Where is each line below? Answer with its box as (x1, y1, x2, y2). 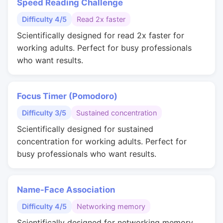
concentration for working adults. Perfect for (17, 136, 187, 146)
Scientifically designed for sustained (17, 124, 153, 134)
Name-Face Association (17, 185, 115, 195)
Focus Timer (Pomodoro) (17, 91, 117, 101)
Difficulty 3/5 (22, 109, 66, 117)
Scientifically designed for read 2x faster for (17, 30, 184, 40)
